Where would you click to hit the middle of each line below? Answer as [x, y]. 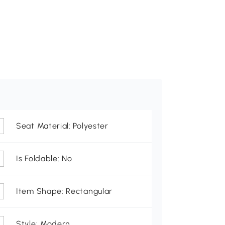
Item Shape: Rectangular [65, 191]
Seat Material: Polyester [62, 126]
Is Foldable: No [44, 159]
